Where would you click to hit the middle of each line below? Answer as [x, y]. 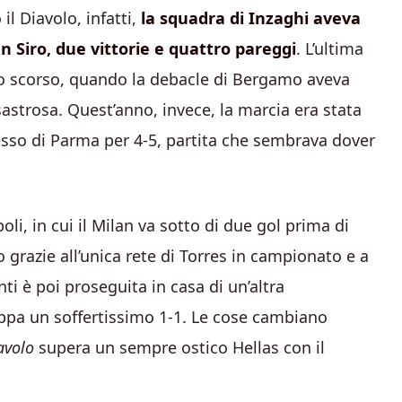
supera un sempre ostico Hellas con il [179, 347]
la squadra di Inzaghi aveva [251, 18]
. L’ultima [330, 48]
